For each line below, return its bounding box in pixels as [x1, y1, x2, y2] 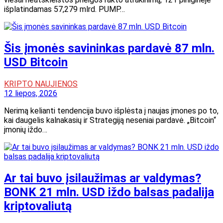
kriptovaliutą [4, 199, 72, 213]
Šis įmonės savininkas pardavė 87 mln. [4, 41, 215, 56]
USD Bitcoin [4, 55, 68, 70]
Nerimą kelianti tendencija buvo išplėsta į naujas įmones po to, [4, 106, 219, 115]
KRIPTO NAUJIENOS [4, 79, 78, 89]
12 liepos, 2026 [4, 88, 57, 98]
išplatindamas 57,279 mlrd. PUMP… [4, 4, 125, 14]
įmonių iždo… [4, 124, 47, 134]
